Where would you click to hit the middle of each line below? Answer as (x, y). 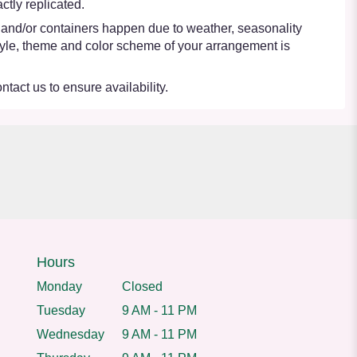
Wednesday (71, 334)
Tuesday (61, 310)
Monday (59, 286)
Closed (143, 286)
